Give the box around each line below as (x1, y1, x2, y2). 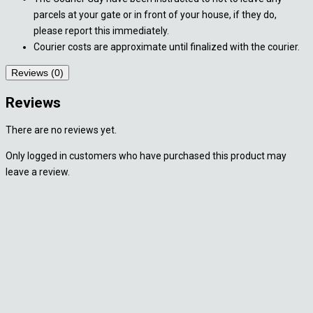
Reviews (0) (11, 67, 64, 79)
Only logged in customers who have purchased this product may (6, 150, 286, 161)
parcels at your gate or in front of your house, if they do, (34, 9, 277, 21)
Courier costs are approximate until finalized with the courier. (34, 41, 300, 53)
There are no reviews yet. (6, 124, 117, 136)
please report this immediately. (34, 25, 169, 37)
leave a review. (6, 166, 70, 177)
